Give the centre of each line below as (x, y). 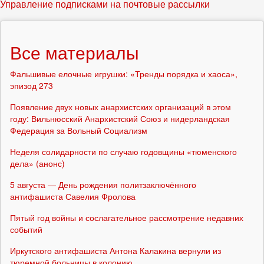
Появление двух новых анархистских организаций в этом (121, 107)
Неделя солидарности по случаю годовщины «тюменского (123, 152)
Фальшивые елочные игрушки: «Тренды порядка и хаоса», (124, 74)
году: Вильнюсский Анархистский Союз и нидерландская (120, 119)
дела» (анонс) (37, 164)
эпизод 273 (32, 86)
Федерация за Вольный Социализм (79, 131)
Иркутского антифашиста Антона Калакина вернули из (115, 251)
